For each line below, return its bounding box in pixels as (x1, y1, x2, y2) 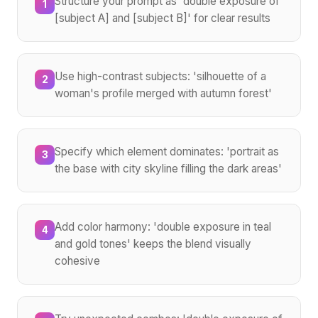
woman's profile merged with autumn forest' (55, 86, 272, 100)
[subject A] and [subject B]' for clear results (55, 11, 270, 25)
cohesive (55, 253, 100, 268)
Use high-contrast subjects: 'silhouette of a (55, 69, 266, 83)
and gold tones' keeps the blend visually (55, 236, 251, 251)
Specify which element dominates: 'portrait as (55, 144, 279, 158)
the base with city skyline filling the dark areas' (55, 161, 282, 175)
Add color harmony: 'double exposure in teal (55, 219, 271, 234)
